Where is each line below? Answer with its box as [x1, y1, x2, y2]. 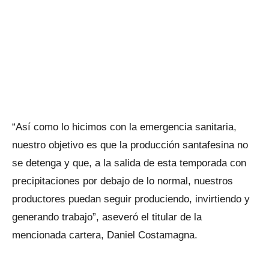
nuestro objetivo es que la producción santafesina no [12, 139, 248, 151]
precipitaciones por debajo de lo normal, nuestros [12, 175, 233, 187]
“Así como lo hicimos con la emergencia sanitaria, [12, 121, 237, 133]
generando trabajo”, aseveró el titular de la [12, 211, 202, 223]
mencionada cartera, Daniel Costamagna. [12, 229, 198, 241]
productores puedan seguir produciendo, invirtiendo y [12, 193, 250, 205]
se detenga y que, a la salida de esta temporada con [12, 157, 246, 169]
